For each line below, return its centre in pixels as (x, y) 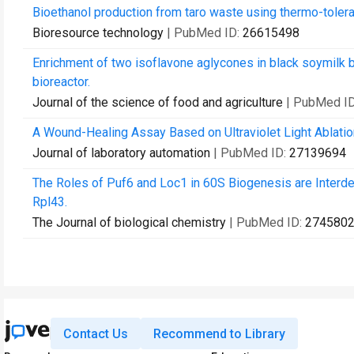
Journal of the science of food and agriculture (158, 102)
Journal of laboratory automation (121, 153)
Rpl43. (50, 202)
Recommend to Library (219, 333)
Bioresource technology (98, 33)
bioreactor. (61, 82)
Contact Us (96, 333)
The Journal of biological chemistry (129, 222)
